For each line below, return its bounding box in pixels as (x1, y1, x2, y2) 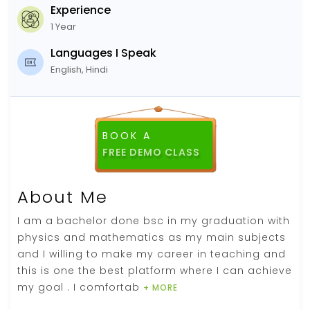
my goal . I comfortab (17, 280, 143, 294)
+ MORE (143, 281, 178, 293)
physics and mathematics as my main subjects (17, 230, 286, 244)
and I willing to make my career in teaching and (17, 246, 286, 261)
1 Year (51, 19, 76, 33)
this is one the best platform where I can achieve (17, 263, 292, 277)
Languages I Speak (51, 44, 156, 61)
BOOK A (102, 128, 152, 143)
